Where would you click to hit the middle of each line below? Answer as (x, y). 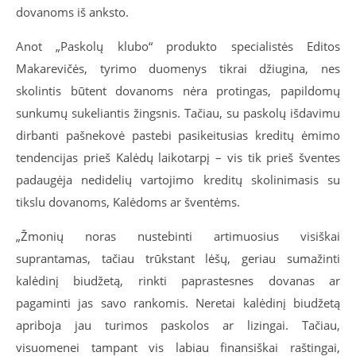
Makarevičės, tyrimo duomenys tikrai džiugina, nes (178, 68)
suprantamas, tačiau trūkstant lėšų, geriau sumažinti (178, 258)
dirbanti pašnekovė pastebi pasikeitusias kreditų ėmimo (178, 135)
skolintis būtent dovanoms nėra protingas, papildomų (178, 91)
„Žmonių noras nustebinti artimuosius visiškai (178, 236)
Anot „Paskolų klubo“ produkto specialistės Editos (178, 46)
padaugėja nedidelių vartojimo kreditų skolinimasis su (178, 180)
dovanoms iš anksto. (75, 12)
